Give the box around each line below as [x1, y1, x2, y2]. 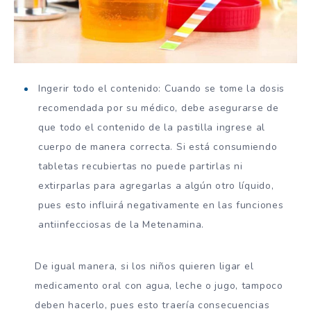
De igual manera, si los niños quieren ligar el [35, 259, 254, 273]
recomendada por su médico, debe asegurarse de [38, 101, 279, 115]
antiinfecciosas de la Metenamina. [38, 217, 205, 231]
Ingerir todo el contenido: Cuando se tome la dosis [38, 81, 285, 95]
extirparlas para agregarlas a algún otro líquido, [38, 178, 274, 192]
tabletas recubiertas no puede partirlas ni [38, 159, 243, 173]
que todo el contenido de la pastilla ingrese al [38, 120, 265, 134]
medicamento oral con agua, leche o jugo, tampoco [35, 278, 283, 292]
